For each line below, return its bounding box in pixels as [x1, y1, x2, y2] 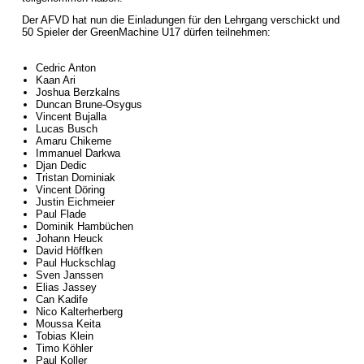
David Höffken [35, 245, 102, 257]
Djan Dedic [35, 159, 87, 171]
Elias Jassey [35, 281, 97, 293]
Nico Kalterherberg [35, 305, 123, 318]
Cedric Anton [35, 62, 96, 74]
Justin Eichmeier [35, 196, 115, 208]
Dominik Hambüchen [35, 220, 133, 232]
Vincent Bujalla [35, 110, 106, 123]
